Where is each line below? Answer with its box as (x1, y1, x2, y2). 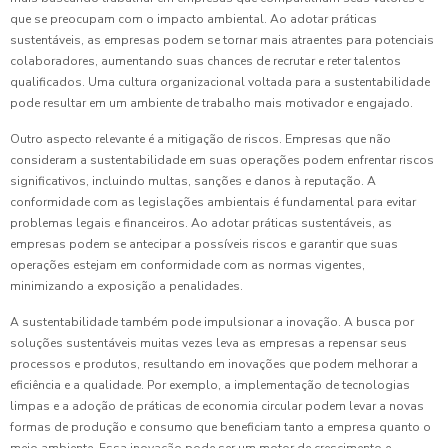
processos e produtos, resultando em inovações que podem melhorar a (10, 356, 418, 373)
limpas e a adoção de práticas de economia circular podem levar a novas (10, 398, 424, 415)
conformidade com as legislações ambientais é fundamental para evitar (10, 194, 416, 211)
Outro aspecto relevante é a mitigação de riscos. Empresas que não (10, 131, 391, 148)
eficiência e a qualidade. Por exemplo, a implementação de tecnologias (10, 377, 410, 394)
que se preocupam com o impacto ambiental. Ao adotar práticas (10, 11, 377, 28)
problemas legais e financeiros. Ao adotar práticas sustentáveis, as (10, 215, 392, 232)
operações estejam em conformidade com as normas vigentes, (10, 257, 365, 274)
